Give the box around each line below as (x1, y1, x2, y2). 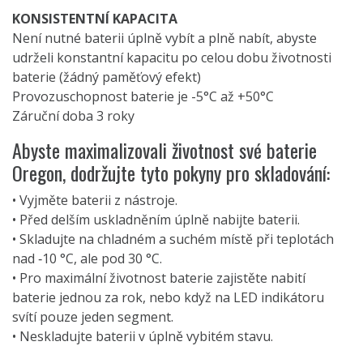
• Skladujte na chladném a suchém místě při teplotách (12, 230, 334, 249)
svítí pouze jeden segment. (12, 308, 173, 327)
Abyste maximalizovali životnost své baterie (12, 135, 317, 165)
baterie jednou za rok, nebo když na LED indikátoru (12, 288, 324, 307)
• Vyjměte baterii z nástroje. (12, 191, 177, 210)
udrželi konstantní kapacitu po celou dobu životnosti (12, 49, 331, 67)
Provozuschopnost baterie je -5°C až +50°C (12, 88, 274, 106)
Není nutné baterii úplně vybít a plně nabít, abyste (12, 29, 317, 48)
